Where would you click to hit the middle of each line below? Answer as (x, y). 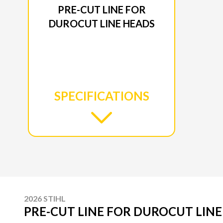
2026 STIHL (45, 198)
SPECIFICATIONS (102, 96)
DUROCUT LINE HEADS (102, 23)
